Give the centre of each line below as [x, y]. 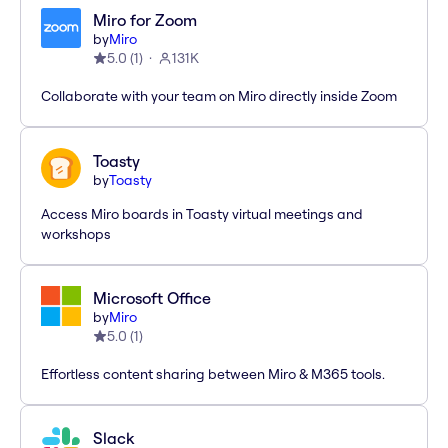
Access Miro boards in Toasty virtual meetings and [202, 214]
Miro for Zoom [145, 20]
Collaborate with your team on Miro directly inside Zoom [219, 96]
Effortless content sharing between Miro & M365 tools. [213, 374]
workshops [76, 234]
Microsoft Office [152, 298]
